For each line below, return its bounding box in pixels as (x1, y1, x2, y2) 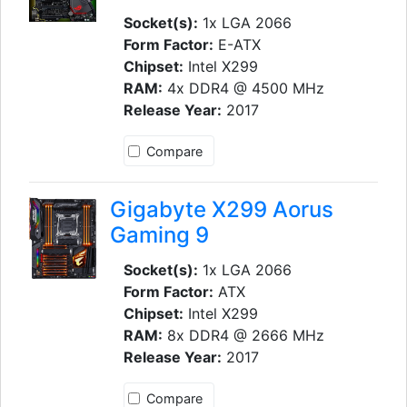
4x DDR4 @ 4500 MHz (162, 78, 324, 97)
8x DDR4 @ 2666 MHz (162, 326, 324, 345)
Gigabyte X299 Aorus (109, 196, 333, 223)
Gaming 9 (109, 222, 209, 249)
